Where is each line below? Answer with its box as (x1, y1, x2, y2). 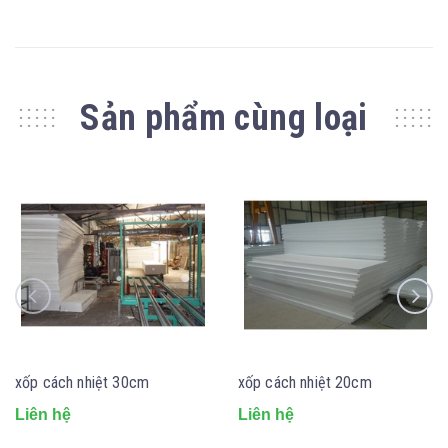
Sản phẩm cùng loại (80, 97, 368, 139)
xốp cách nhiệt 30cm (15, 372, 150, 392)
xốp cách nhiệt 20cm (237, 372, 372, 392)
